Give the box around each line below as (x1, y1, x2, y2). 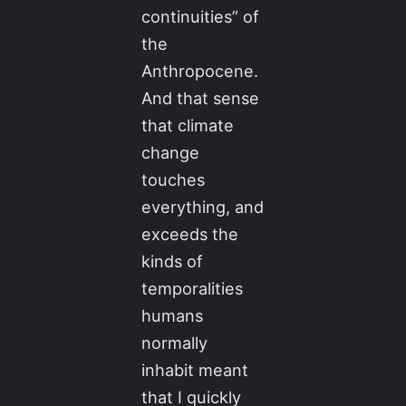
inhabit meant (141, 360, 249, 381)
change (141, 142, 200, 163)
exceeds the (141, 224, 239, 245)
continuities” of (141, 6, 260, 27)
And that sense (141, 88, 260, 109)
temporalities (141, 278, 244, 299)
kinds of (141, 251, 204, 272)
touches (141, 169, 206, 190)
